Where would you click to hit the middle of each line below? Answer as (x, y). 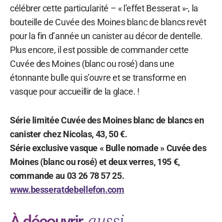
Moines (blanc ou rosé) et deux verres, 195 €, (95, 162)
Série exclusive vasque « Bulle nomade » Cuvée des (108, 148)
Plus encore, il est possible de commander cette (100, 50)
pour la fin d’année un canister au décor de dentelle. (106, 36)
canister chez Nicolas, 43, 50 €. (69, 134)
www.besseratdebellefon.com (67, 189)
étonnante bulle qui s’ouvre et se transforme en (98, 77)
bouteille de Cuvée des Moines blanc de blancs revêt (108, 22)
